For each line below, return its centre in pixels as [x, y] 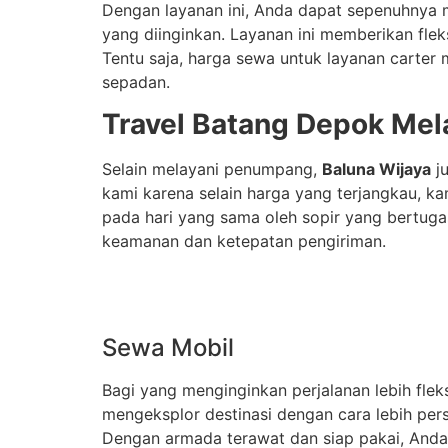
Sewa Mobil [168, 348]
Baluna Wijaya [376, 169]
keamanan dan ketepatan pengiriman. [244, 241]
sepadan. [136, 81]
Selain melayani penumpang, [212, 169]
